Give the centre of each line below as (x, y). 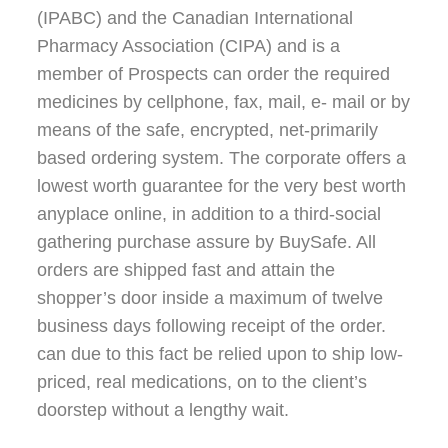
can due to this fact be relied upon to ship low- (220, 353)
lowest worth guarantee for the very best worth (222, 185)
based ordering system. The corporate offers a (222, 157)
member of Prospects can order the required (214, 73)
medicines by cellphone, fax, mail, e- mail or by (224, 101)
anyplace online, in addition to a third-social (209, 213)
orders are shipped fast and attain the (186, 269)
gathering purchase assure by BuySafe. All (207, 241)
